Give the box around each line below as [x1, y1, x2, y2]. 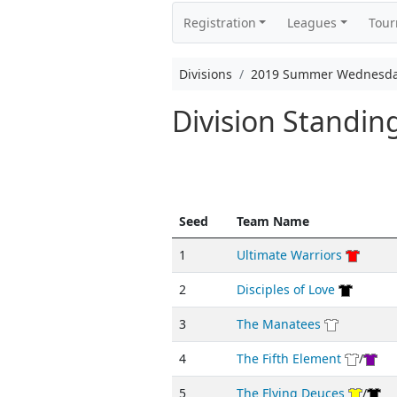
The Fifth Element [236, 350, 341, 367]
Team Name [236, 213, 309, 230]
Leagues [287, 14, 338, 31]
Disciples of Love [236, 281, 335, 298]
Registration [183, 14, 256, 31]
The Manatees [236, 315, 321, 332]
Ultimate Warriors [236, 246, 342, 263]
